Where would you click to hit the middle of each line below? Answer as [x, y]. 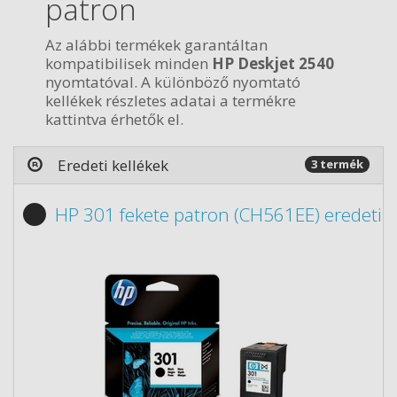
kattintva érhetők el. [114, 119]
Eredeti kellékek [113, 165]
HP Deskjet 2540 [273, 63]
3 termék [337, 164]
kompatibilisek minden [128, 63]
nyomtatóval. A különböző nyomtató [173, 82]
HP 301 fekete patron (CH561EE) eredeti [218, 214]
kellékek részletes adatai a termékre [171, 100]
